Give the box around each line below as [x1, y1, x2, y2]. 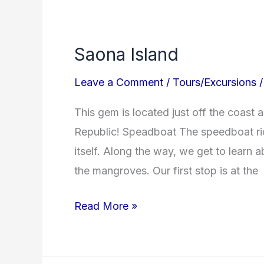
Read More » [74, 200, 137, 213]
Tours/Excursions [173, 75, 256, 88]
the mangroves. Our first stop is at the [74, 164, 258, 177]
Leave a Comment [74, 75, 163, 88]
